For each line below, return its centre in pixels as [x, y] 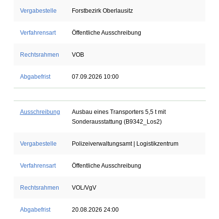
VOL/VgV [84, 188]
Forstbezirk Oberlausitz [102, 11]
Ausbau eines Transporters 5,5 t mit [119, 112]
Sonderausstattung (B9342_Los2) [117, 122]
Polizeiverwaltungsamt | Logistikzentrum [125, 144]
